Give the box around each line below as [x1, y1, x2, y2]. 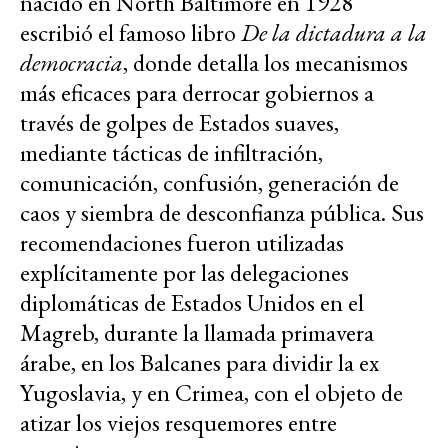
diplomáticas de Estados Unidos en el [20, 286, 364, 318]
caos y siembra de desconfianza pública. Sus [20, 196, 424, 228]
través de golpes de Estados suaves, [20, 106, 339, 138]
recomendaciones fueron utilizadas [20, 226, 344, 258]
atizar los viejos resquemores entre [20, 406, 337, 438]
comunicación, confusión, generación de [20, 166, 399, 198]
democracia [20, 46, 123, 78]
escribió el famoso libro [20, 16, 241, 48]
